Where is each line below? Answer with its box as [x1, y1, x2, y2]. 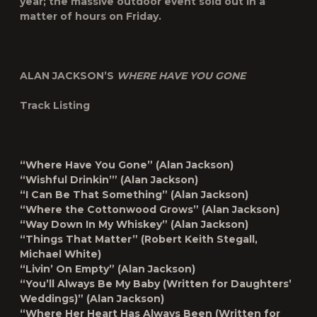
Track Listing [20, 99, 90, 112]
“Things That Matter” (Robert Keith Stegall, [20, 233, 258, 246]
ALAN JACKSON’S [20, 69, 117, 82]
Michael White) [20, 248, 101, 260]
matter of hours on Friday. [20, 10, 161, 23]
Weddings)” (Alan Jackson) [20, 292, 164, 305]
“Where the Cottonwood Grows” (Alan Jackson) [20, 203, 279, 216]
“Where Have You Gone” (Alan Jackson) [20, 158, 234, 171]
